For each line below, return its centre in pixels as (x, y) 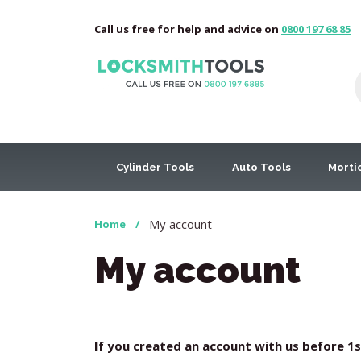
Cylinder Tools (156, 167)
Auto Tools (261, 167)
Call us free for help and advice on (188, 29)
